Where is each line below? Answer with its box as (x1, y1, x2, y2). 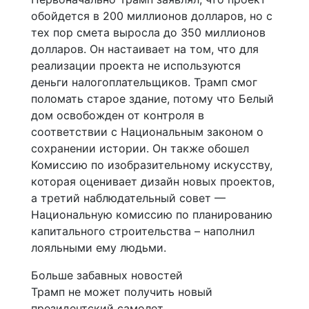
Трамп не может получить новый (31, 285, 212, 299)
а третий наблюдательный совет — (31, 191, 226, 206)
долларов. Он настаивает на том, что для (31, 42, 259, 57)
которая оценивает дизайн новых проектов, (31, 175, 275, 189)
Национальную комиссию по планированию (31, 208, 272, 222)
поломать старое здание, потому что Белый (31, 92, 274, 106)
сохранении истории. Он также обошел (31, 141, 249, 156)
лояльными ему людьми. (31, 241, 166, 255)
